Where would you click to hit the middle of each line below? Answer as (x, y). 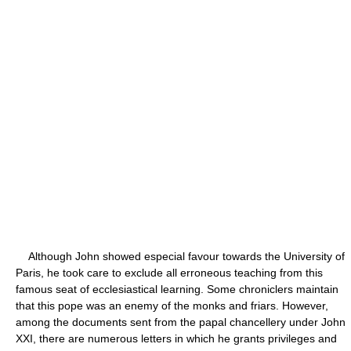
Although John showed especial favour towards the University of (180, 256)
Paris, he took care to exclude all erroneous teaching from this (169, 272)
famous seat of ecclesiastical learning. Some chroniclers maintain (177, 289)
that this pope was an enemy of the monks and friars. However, (172, 305)
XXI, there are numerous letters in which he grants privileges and (176, 338)
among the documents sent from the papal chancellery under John (181, 322)
